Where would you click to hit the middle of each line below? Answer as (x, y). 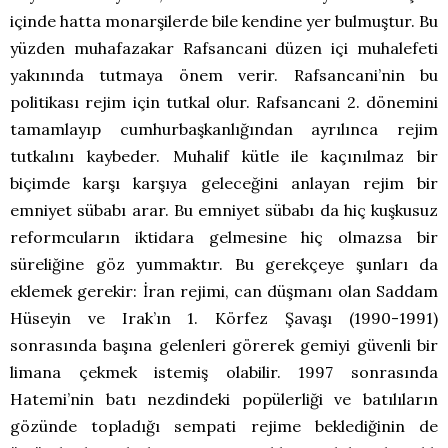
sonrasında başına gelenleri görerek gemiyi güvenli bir (224, 345)
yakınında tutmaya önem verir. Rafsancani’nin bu (224, 75)
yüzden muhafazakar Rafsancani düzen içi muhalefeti (224, 48)
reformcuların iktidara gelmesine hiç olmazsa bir (224, 237)
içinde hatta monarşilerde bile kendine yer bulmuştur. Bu (224, 21)
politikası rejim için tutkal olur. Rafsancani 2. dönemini (224, 102)
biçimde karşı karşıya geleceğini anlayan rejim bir (224, 183)
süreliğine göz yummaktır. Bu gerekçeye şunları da (224, 264)
